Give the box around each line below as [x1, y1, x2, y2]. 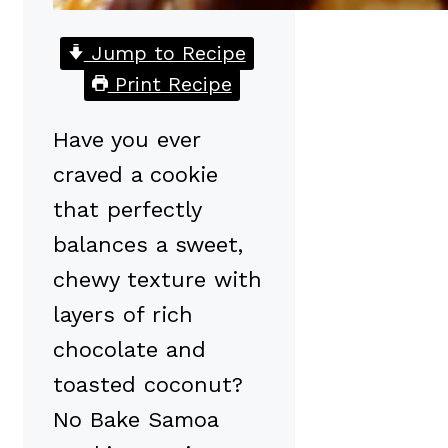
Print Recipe [107, 72, 232, 96]
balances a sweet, [53, 231, 243, 257]
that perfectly [53, 196, 201, 222]
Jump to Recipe [83, 41, 246, 65]
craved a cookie [53, 161, 218, 187]
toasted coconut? [53, 371, 243, 397]
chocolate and [53, 336, 206, 362]
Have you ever [53, 126, 200, 152]
